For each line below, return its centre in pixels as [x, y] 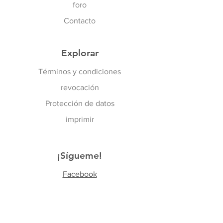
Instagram [80, 206]
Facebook [80, 174]
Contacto [80, 21]
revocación [80, 88]
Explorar [80, 53]
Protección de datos [80, 104]
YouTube [80, 190]
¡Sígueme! [80, 156]
